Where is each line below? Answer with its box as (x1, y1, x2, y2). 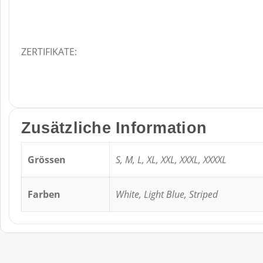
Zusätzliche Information (21, 119, 207, 137)
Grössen (27, 153, 66, 167)
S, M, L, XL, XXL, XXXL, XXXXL (115, 153, 227, 167)
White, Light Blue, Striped (115, 188, 218, 201)
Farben (27, 188, 60, 201)
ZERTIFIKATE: (21, 45, 77, 58)
